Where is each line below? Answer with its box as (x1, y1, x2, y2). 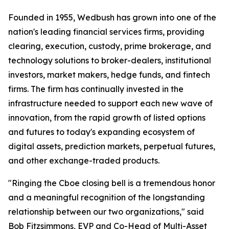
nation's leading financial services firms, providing (8, 27, 204, 37)
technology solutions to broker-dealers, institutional (8, 55, 211, 66)
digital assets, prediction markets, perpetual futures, (8, 141, 215, 152)
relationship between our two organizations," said (8, 207, 204, 217)
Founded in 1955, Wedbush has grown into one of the (8, 12, 216, 23)
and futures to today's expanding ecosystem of (8, 127, 195, 138)
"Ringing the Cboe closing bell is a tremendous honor (8, 178, 215, 189)
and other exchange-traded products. (8, 155, 159, 166)
